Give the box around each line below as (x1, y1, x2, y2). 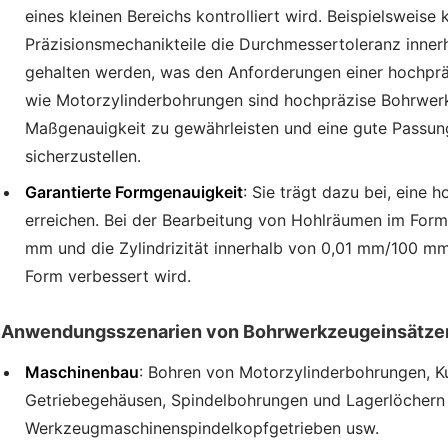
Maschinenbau (25, 361, 139, 382)
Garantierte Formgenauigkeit (25, 181, 243, 202)
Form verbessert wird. (25, 265, 191, 286)
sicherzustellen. (25, 145, 141, 166)
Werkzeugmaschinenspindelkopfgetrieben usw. (25, 417, 379, 438)
